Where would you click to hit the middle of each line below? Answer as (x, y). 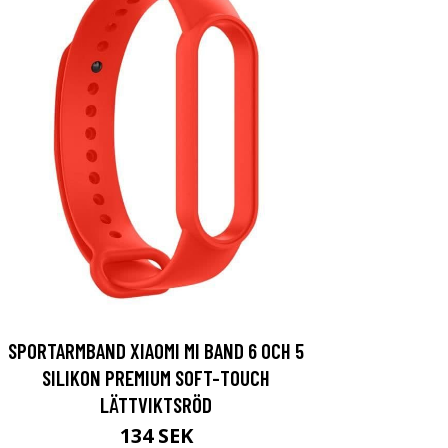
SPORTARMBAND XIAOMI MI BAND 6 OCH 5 (156, 350)
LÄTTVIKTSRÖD (156, 404)
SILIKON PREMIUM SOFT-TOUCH (156, 377)
